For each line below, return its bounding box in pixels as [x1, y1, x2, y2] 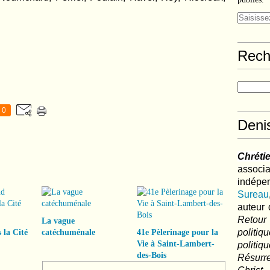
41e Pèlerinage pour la [136, 228, 218, 237]
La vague [42, 216, 75, 225]
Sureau [237, 189, 269, 199]
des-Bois [136, 251, 166, 260]
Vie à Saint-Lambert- [136, 239, 215, 248]
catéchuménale [42, 228, 95, 237]
